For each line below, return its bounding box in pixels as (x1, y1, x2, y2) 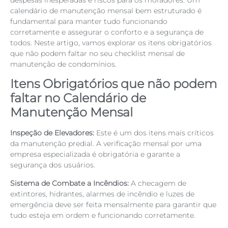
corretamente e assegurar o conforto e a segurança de (10, 27, 204, 37)
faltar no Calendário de (10, 91, 146, 106)
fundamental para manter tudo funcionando (10, 16, 167, 26)
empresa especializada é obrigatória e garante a (10, 150, 180, 159)
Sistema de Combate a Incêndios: (10, 178, 129, 188)
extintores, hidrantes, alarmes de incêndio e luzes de (10, 189, 194, 198)
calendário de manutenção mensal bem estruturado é (10, 6, 202, 15)
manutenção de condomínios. (10, 59, 117, 69)
